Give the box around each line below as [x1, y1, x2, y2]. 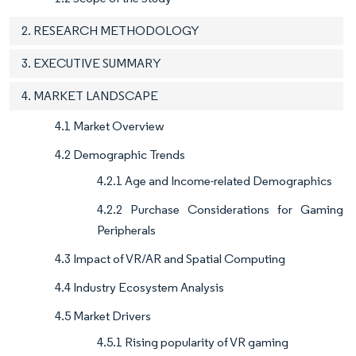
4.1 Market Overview [55, 118, 164, 134]
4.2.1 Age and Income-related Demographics [97, 173, 332, 189]
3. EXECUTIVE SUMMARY [21, 56, 161, 72]
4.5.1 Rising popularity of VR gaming [97, 335, 288, 350]
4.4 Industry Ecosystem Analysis [55, 280, 224, 296]
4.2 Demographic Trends [55, 147, 185, 163]
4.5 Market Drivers [55, 308, 151, 324]
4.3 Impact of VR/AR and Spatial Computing [55, 251, 285, 267]
